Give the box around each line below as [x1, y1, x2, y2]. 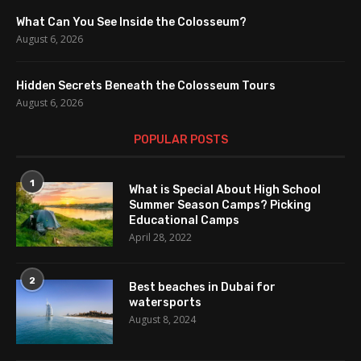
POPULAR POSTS [133, 132, 228, 147]
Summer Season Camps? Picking [129, 197, 311, 212]
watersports [129, 295, 201, 309]
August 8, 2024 [129, 312, 196, 326]
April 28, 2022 [129, 230, 192, 244]
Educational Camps [129, 213, 239, 227]
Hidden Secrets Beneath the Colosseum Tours [16, 78, 276, 93]
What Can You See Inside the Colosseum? [16, 15, 247, 29]
